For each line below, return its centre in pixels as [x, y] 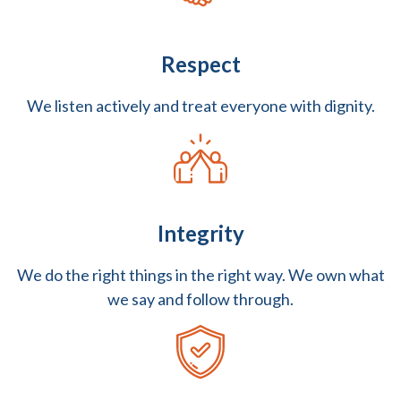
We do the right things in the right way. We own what [200, 275]
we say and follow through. [200, 299]
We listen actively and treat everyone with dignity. [200, 106]
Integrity [200, 234]
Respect [200, 64]
